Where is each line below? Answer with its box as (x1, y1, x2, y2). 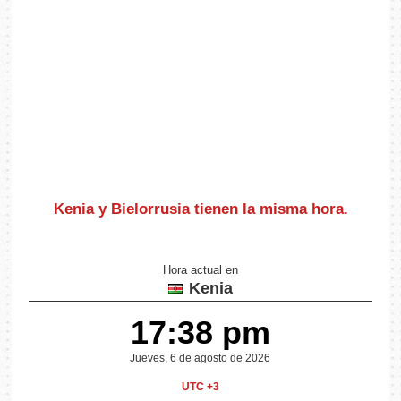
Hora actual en (162, 264, 238, 277)
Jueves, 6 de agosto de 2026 (130, 352, 271, 365)
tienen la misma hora (193, 200, 344, 218)
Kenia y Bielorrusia (53, 200, 194, 218)
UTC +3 (181, 380, 219, 394)
